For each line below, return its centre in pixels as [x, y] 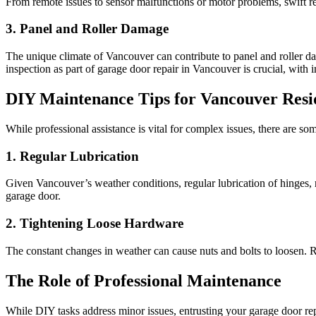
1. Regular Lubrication [72, 156]
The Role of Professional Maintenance [144, 280]
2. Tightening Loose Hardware [95, 224]
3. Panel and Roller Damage [87, 29]
